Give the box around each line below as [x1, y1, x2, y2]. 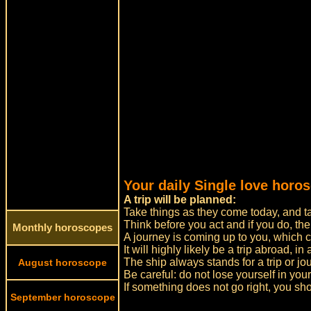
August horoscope [18, 257, 107, 268]
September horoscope [10, 292, 115, 303]
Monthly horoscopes [12, 222, 112, 233]
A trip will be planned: [124, 194, 237, 205]
